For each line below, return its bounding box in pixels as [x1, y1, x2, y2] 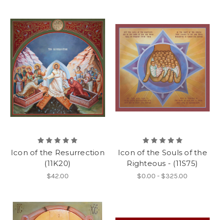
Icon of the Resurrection [10, 148, 105, 157]
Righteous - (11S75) [127, 159, 198, 168]
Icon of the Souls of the [117, 148, 207, 157]
